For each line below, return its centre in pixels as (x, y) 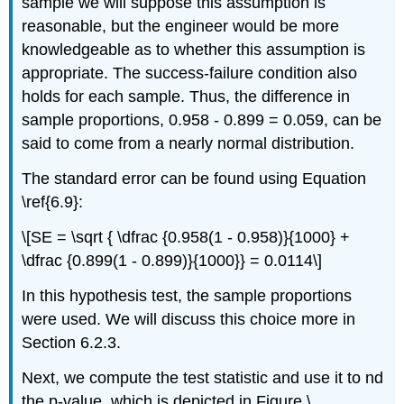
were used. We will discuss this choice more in (189, 319)
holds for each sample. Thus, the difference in (186, 97)
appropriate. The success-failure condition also (190, 73)
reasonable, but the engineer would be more (181, 27)
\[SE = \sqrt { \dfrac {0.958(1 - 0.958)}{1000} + (186, 238)
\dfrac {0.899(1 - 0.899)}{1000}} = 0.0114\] (172, 261)
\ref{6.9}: (53, 202)
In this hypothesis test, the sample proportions (187, 295)
